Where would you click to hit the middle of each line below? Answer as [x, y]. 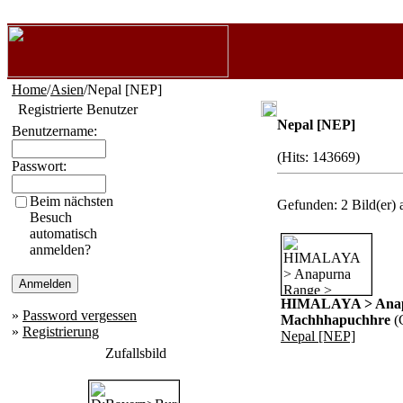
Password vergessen [80, 315]
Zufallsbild [136, 353]
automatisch [63, 233]
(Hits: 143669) [318, 157]
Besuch [51, 217]
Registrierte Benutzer [77, 109]
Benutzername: [54, 131]
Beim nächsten [72, 201]
